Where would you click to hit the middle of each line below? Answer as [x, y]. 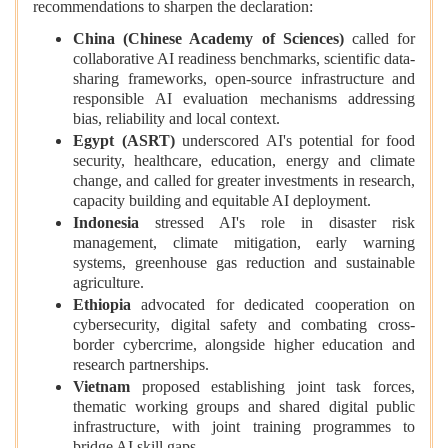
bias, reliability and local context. [176, 120]
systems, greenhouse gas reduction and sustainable [244, 264]
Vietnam [101, 387]
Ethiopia [102, 305]
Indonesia [106, 223]
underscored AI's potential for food [294, 141]
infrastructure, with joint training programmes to [244, 428]
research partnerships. [141, 366]
